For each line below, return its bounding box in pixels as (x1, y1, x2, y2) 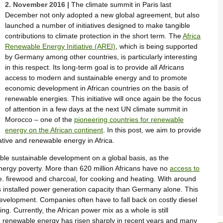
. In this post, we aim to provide (103, 125, 201, 134)
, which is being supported (115, 42, 198, 50)
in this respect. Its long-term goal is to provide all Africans (5, 63, 184, 71)
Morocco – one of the (5, 115, 74, 123)
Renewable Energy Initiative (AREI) (5, 42, 115, 50)
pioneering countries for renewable (74, 115, 184, 123)
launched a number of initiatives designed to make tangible (5, 21, 190, 29)
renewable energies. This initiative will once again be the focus (5, 94, 201, 103)
